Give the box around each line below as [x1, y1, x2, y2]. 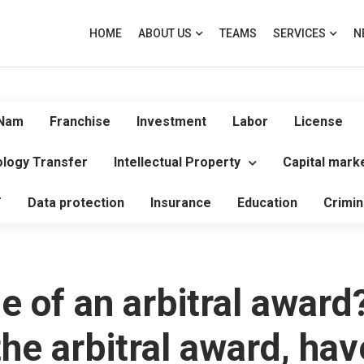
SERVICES [272, 27, 326, 40]
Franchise [50, 114, 110, 129]
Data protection [28, 195, 124, 210]
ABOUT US [137, 27, 192, 40]
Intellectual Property [114, 154, 240, 170]
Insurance [150, 195, 211, 210]
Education [237, 195, 297, 210]
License [294, 114, 343, 129]
